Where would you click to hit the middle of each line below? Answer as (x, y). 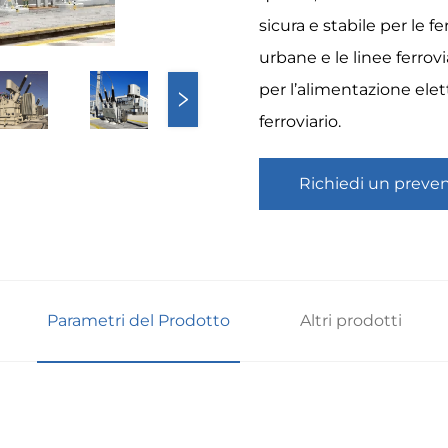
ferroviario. (300, 121)
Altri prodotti (350, 320)
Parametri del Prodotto (138, 320)
